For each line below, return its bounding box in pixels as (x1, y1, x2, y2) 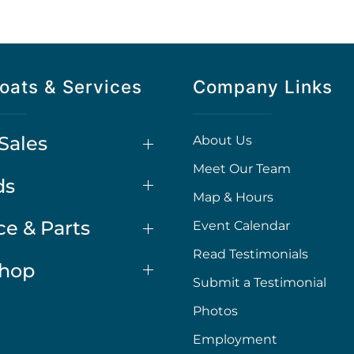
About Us (193, 133, 252, 148)
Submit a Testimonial (193, 275, 326, 290)
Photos (193, 303, 238, 318)
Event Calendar (193, 218, 290, 233)
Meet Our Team (193, 161, 291, 176)
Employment (193, 332, 277, 347)
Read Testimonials (193, 247, 308, 262)
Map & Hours (193, 190, 273, 205)
